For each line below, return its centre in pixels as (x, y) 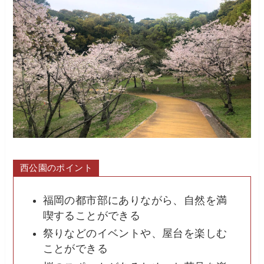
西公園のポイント (56, 168)
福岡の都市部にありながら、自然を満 (135, 200)
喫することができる (92, 216)
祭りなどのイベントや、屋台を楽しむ (135, 234)
